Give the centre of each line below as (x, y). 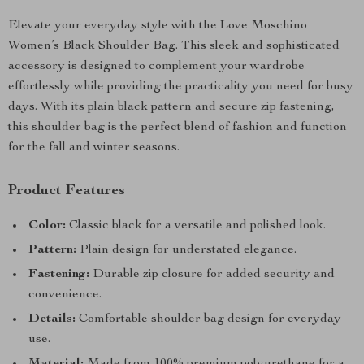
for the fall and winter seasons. (94, 148)
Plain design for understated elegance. (186, 250)
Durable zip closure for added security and (212, 275)
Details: (52, 319)
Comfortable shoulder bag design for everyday (208, 319)
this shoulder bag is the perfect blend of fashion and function (178, 128)
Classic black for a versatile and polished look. (196, 226)
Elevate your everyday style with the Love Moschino (158, 26)
